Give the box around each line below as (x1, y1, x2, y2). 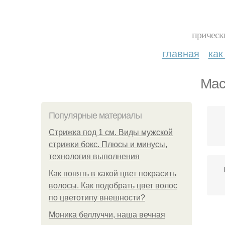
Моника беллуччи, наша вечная (49, 210, 165, 219)
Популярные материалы (49, 110, 142, 121)
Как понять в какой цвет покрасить (49, 169, 176, 178)
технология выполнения (49, 152, 140, 161)
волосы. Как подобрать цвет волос (49, 181, 177, 190)
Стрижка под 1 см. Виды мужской (49, 128, 173, 137)
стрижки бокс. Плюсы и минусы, (49, 140, 167, 149)
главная (162, 46, 199, 60)
